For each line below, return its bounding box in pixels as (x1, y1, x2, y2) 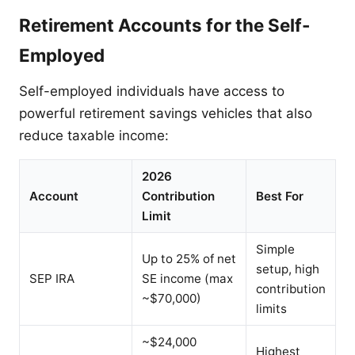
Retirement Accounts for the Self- (19, 13, 311, 36)
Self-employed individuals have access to (19, 82, 284, 99)
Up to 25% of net (142, 250, 236, 266)
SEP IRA (29, 270, 74, 286)
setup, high (256, 261, 319, 277)
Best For (256, 188, 303, 204)
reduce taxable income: (19, 127, 169, 143)
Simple (256, 241, 295, 257)
